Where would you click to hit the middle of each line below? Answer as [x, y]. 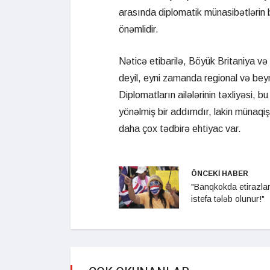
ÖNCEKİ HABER [220, 174]
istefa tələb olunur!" [228, 199]
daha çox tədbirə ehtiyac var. [180, 129]
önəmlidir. [139, 30]
